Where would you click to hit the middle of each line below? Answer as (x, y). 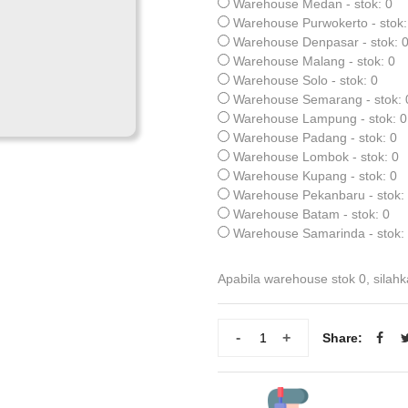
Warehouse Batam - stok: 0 (311, 214)
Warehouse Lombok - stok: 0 (316, 157)
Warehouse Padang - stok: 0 (315, 138)
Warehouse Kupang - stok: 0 (315, 176)
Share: (342, 337)
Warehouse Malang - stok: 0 (314, 61)
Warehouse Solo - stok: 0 (306, 80)
